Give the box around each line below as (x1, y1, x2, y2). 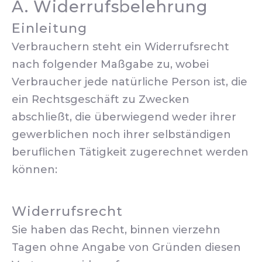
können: (12, 163, 57, 176)
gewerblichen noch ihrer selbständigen (12, 128, 231, 141)
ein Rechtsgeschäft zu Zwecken (12, 93, 189, 106)
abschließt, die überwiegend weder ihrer (12, 111, 236, 123)
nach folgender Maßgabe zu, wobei (12, 58, 209, 71)
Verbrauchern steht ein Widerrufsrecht (12, 40, 229, 53)
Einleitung (12, 20, 87, 36)
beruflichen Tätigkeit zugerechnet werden (12, 146, 249, 158)
